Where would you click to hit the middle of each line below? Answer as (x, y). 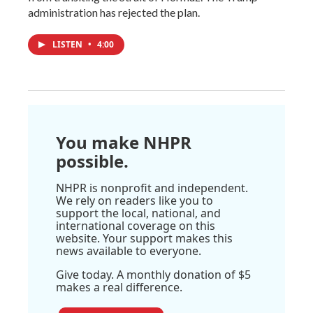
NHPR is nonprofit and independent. (152, 188)
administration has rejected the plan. (114, 13)
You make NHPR (124, 143)
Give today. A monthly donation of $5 (153, 275)
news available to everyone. (129, 251)
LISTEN (68, 45)
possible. (92, 161)
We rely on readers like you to (134, 201)
